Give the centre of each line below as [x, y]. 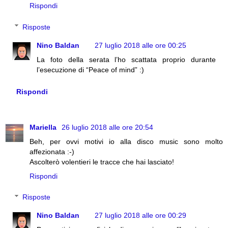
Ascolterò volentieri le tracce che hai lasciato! [102, 162]
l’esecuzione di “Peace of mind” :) [91, 69]
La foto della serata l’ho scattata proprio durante [126, 59]
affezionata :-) [52, 151]
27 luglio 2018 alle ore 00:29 [141, 216]
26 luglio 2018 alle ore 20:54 [107, 127]
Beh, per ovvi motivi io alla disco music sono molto [126, 141]
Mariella [44, 127]
